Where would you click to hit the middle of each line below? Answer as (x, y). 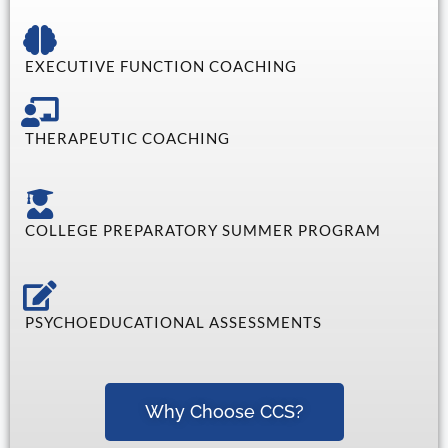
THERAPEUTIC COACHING (127, 137)
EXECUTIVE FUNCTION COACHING (161, 65)
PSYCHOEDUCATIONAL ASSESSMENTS (173, 321)
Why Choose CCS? (224, 411)
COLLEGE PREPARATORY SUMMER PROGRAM (203, 229)
